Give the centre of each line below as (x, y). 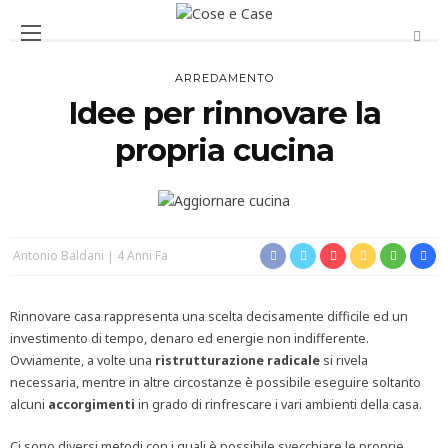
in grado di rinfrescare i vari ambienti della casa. (278, 405)
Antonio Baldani (58, 256)
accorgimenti (91, 405)
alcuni (29, 405)
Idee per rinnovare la (224, 113)
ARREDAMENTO (224, 78)
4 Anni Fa (142, 256)
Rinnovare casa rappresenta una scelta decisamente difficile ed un (209, 317)
